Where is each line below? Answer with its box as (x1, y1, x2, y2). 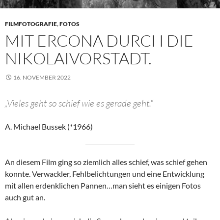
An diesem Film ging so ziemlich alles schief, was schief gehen (5, 157, 207, 166)
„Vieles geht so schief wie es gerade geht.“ (5, 97, 153, 109)
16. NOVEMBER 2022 (13, 73, 71, 81)
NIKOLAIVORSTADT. (5, 48, 152, 68)
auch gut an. (5, 192, 45, 202)
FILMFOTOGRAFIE (5, 20, 57, 27)
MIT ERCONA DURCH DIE (5, 30, 193, 51)
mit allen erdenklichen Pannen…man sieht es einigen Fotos (5, 180, 201, 190)
